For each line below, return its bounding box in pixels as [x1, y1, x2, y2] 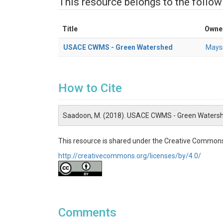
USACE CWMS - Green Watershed [63, 43, 173, 51]
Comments [58, 206, 116, 220]
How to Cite [58, 81, 122, 95]
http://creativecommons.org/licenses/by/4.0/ [58, 152, 201, 160]
